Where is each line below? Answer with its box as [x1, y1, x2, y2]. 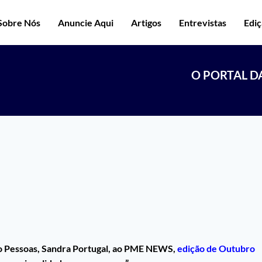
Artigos [131, 16, 161, 28]
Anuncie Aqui [58, 16, 113, 28]
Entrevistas [179, 16, 226, 28]
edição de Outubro [177, 243, 255, 254]
